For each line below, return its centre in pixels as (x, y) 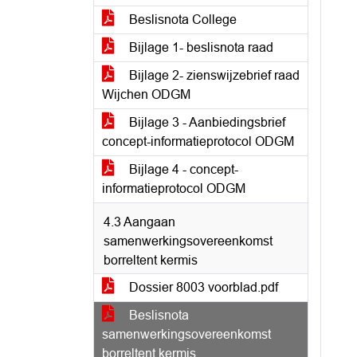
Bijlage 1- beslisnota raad (200, 47)
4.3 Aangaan (139, 222)
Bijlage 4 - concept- (182, 169)
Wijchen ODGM (146, 94)
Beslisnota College (181, 20)
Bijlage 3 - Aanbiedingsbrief (206, 122)
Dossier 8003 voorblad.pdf (202, 287)
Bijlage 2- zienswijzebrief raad (213, 75)
